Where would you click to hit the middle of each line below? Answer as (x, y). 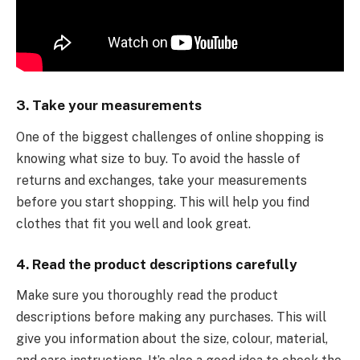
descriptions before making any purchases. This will (171, 317)
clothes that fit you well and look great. (133, 224)
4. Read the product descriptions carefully (157, 264)
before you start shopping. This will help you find (163, 202)
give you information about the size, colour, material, (172, 339)
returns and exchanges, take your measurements (162, 181)
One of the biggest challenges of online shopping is (170, 137)
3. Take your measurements (109, 106)
